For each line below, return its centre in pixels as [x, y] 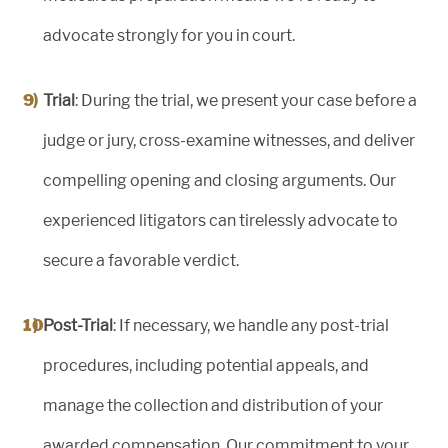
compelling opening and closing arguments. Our [219, 181]
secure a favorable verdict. [141, 261]
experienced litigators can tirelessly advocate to [220, 221]
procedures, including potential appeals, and [206, 366]
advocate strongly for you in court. [169, 36]
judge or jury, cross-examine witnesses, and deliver [229, 141]
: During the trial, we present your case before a [246, 101]
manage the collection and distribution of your [213, 406]
